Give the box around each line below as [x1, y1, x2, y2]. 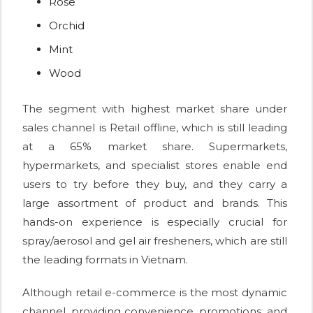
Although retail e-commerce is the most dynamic [22, 286, 287, 300]
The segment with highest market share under [22, 102, 287, 116]
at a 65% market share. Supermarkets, [22, 140, 287, 154]
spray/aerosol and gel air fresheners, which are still [22, 234, 287, 248]
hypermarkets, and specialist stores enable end [22, 159, 287, 173]
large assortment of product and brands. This [22, 196, 287, 210]
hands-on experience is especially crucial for [22, 215, 287, 229]
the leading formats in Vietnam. [22, 253, 188, 267]
